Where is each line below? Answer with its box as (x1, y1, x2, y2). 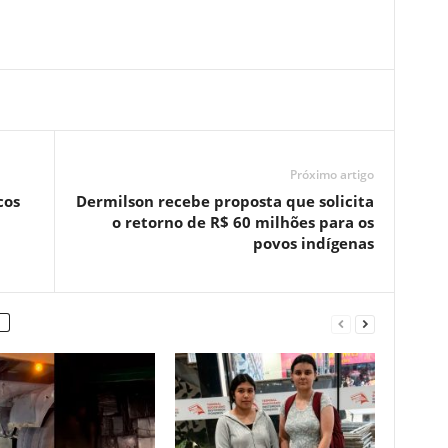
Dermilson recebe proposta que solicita (75, 191, 374, 211)
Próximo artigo (289, 166, 374, 183)
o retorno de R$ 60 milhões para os (111, 212, 374, 232)
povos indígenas (252, 233, 374, 253)
